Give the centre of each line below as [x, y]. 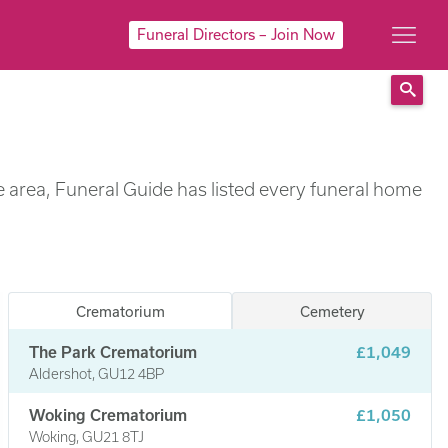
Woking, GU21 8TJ [87, 436]
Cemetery [332, 311]
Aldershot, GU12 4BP [97, 373]
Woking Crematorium [108, 414]
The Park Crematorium [113, 351]
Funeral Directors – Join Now [236, 34]
